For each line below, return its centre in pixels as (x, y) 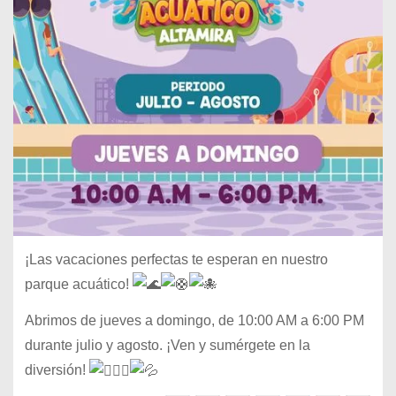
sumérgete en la (259, 346)
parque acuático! (78, 284)
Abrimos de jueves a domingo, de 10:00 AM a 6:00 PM (194, 321)
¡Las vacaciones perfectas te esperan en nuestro (176, 259)
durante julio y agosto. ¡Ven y (117, 346)
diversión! (57, 370)
